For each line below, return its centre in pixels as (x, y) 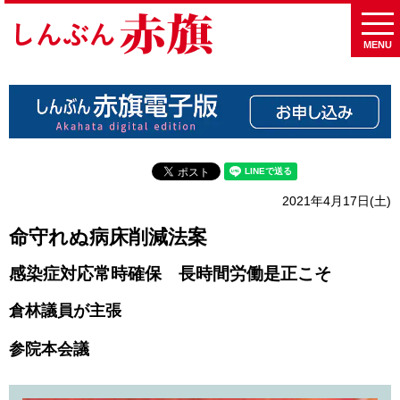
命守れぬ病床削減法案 (108, 237)
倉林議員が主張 (65, 311)
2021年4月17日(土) (337, 201)
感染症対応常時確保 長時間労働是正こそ (170, 273)
